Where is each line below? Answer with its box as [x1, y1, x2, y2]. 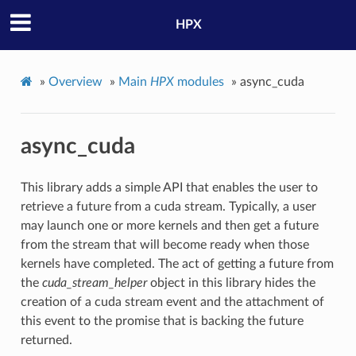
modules [173, 75, 224, 88]
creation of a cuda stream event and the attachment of [20, 296, 324, 309]
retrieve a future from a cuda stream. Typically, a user [20, 200, 316, 214]
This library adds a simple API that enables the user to [20, 181, 318, 195]
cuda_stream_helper [41, 277, 147, 290]
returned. [20, 334, 72, 347]
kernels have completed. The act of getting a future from [20, 257, 334, 271]
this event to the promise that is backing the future [20, 315, 304, 328]
